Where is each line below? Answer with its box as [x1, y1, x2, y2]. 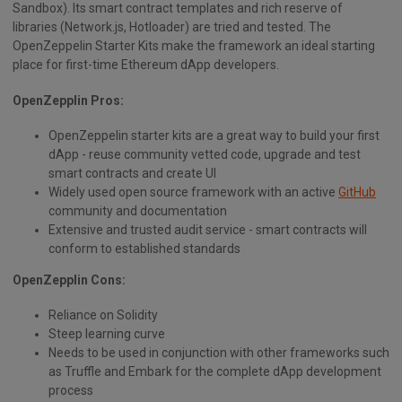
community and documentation [48, 203, 227, 218]
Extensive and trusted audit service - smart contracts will [48, 222, 367, 237]
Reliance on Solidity [48, 307, 158, 322]
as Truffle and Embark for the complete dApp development [48, 363, 381, 379]
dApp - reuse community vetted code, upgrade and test [48, 146, 361, 162]
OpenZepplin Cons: [13, 272, 126, 287]
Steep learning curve [48, 326, 165, 341]
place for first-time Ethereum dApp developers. [13, 57, 279, 73]
